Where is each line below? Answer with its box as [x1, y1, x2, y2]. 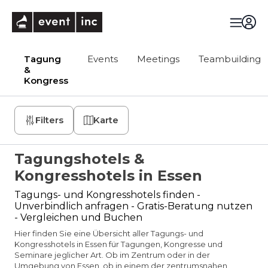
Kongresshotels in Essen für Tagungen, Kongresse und [14, 239, 223, 249]
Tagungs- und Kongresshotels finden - [14, 189, 200, 200]
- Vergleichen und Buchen [14, 212, 142, 223]
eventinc [101, 11, 144, 23]
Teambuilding [199, 53, 261, 65]
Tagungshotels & [14, 150, 145, 167]
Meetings [137, 53, 179, 65]
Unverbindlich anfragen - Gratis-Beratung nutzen [14, 200, 252, 212]
